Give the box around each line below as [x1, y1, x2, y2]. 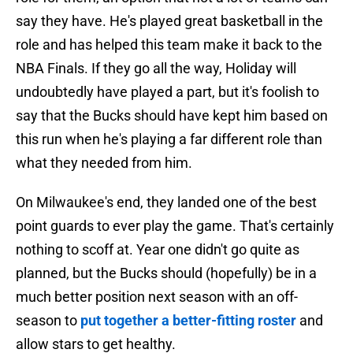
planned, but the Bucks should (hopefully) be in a [16, 265, 317, 282]
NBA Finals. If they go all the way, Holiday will [16, 60, 296, 77]
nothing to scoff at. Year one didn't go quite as [16, 241, 299, 258]
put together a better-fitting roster [80, 312, 296, 329]
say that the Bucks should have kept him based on [16, 107, 328, 124]
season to [16, 312, 80, 329]
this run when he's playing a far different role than [16, 131, 322, 148]
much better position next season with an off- [16, 288, 298, 306]
